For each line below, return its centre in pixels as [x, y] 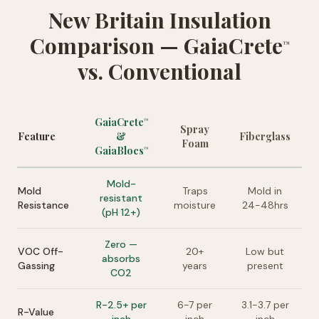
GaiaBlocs [119, 151]
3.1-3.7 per [265, 305]
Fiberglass [265, 136]
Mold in [265, 191]
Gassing [36, 266]
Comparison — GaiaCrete [156, 46]
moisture [195, 205]
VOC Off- [41, 251]
